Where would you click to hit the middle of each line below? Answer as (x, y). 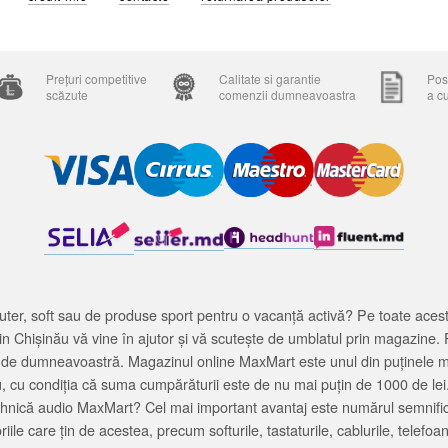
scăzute (67, 94)
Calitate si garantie (269, 78)
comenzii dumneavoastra (287, 94)
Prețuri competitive (96, 78)
